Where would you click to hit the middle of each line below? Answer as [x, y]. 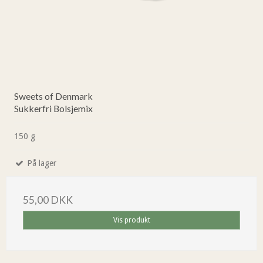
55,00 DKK [48, 200]
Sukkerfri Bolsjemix [53, 109]
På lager [41, 163]
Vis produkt [131, 220]
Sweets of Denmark [53, 96]
